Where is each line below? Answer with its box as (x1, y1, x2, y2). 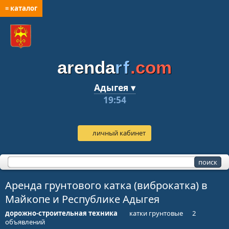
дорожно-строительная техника (5, 208, 118, 218)
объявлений (5, 217, 45, 226)
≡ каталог (5, 4, 37, 13)
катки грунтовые (129, 208, 184, 218)
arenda (57, 58, 115, 77)
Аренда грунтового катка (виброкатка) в (5, 178, 208, 192)
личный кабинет (92, 128, 146, 138)
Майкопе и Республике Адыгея (5, 192, 159, 206)
